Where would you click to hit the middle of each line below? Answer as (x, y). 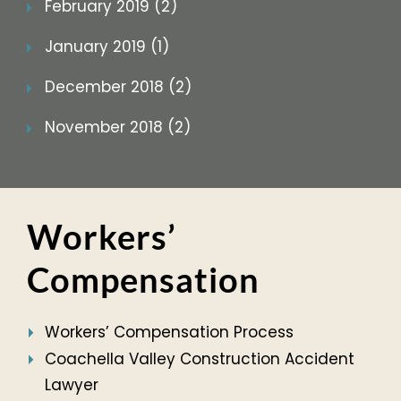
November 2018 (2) (118, 128)
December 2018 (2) (118, 87)
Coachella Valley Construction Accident (200, 359)
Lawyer (72, 385)
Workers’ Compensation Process (169, 333)
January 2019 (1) (107, 47)
